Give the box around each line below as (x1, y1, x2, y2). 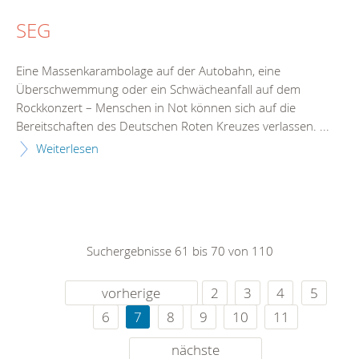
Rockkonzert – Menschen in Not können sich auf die (16, 99, 296, 116)
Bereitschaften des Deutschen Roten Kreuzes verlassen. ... (16, 118, 329, 135)
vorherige (102, 283, 161, 302)
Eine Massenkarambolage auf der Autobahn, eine (16, 63, 280, 79)
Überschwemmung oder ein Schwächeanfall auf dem (16, 81, 301, 98)
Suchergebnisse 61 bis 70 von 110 (86, 243, 273, 260)
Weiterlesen (36, 140, 99, 157)
